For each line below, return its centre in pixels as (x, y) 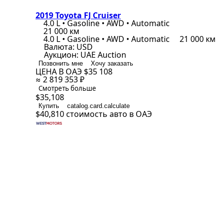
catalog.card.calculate (98, 106)
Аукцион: (61, 55)
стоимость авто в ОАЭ (109, 114)
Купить (49, 106)
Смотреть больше (67, 88)
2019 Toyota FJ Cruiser (78, 15)
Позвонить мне (61, 63)
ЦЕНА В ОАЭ (60, 72)
